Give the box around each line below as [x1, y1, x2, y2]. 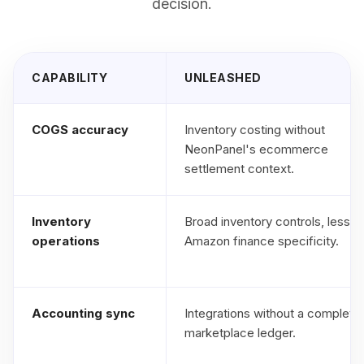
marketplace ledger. [184, 325, 296, 340]
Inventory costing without [184, 122, 325, 137]
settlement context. [184, 161, 294, 176]
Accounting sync [32, 305, 135, 321]
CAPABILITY [32, 71, 108, 84]
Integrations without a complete [184, 305, 361, 321]
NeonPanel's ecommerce [184, 141, 328, 157]
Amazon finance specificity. [184, 233, 339, 249]
